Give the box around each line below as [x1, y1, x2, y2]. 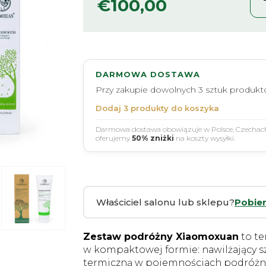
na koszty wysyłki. [174, 134, 235, 142]
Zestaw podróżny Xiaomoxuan [83, 231, 239, 242]
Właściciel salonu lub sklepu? [96, 197, 235, 208]
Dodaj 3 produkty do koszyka [96, 103, 219, 113]
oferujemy [96, 134, 132, 142]
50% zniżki [132, 134, 174, 142]
